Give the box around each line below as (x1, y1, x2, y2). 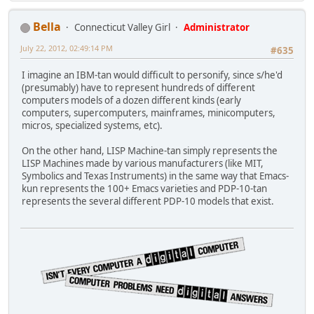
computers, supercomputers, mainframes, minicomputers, (22, 106, 275, 119)
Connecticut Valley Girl (74, 21, 170, 34)
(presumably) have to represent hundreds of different (22, 81, 255, 94)
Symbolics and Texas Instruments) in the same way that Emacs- (22, 169, 289, 182)
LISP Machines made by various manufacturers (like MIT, (22, 156, 264, 170)
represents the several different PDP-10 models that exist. (22, 194, 274, 207)
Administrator (184, 21, 250, 34)
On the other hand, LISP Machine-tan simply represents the (22, 144, 278, 157)
